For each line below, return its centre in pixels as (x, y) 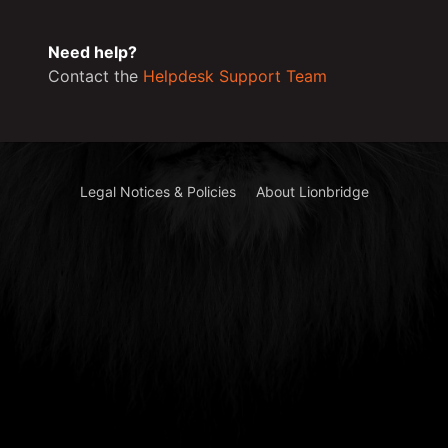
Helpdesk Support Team (235, 75)
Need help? (92, 51)
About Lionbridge (312, 191)
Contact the (95, 75)
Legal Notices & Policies (157, 191)
